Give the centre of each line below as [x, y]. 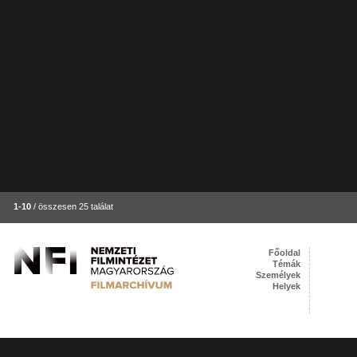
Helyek [287, 286]
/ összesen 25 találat [73, 206]
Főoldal [285, 253]
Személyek [279, 275]
